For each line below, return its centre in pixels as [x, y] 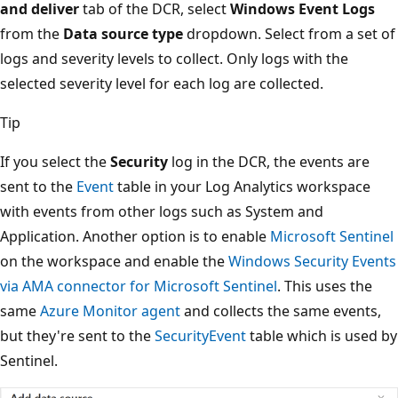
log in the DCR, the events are [269, 161]
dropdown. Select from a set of [289, 33]
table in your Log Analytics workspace [242, 186]
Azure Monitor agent [110, 310]
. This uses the [325, 286]
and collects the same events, [281, 310]
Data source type [123, 33]
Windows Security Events [312, 261]
